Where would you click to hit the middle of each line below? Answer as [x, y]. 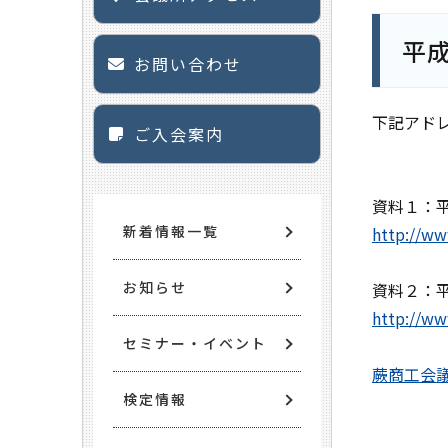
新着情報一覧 [171, 231]
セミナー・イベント [195, 343]
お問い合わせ [188, 64]
